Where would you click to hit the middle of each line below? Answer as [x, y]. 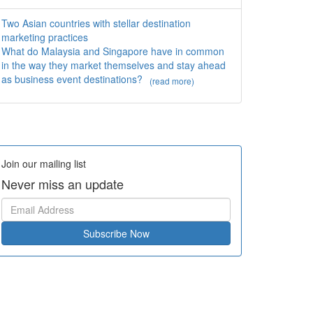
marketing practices [45, 37]
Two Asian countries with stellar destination [96, 23]
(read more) [172, 80]
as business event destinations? [73, 79]
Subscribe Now [116, 233]
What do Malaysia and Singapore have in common [113, 51]
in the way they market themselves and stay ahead [114, 65]
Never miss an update [63, 183]
